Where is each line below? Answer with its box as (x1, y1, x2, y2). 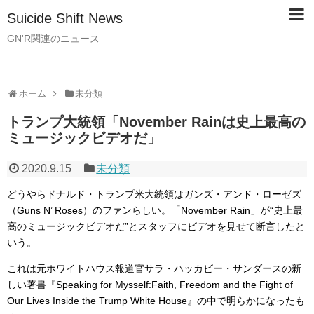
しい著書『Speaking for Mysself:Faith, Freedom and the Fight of (7, 279, 293, 290)
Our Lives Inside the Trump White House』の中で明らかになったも (7, 295, 305, 306)
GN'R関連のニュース (7, 33, 100, 44)
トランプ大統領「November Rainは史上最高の (7, 114, 306, 130)
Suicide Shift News (7, 11, 123, 26)
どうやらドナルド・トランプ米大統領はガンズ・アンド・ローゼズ (7, 189, 301, 200)
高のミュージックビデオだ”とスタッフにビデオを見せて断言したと (7, 221, 305, 232)
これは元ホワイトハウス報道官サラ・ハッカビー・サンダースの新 (7, 263, 301, 274)
